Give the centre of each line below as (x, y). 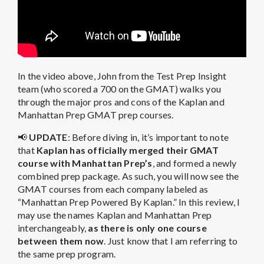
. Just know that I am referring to (171, 241)
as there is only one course (147, 228)
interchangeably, (53, 228)
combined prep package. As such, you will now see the (128, 176)
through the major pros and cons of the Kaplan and (121, 102)
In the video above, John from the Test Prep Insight (122, 76)
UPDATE (48, 137)
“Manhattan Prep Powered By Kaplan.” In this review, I (129, 202)
